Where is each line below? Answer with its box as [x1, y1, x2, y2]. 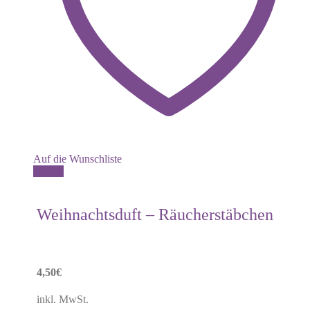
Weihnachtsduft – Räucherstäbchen [37, 205, 273, 224]
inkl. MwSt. [37, 293, 89, 305]
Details [33, 165, 64, 177]
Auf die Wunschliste [33, 152, 122, 165]
